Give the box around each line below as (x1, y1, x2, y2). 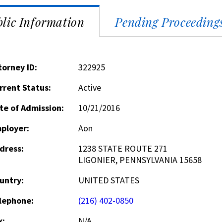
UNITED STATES (78, 174, 139, 186)
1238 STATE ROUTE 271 (78, 143, 167, 154)
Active (78, 82, 101, 93)
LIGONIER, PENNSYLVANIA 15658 (78, 154, 202, 166)
